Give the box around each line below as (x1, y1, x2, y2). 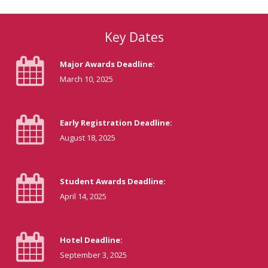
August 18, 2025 (60, 132, 115, 143)
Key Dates (104, 28, 164, 45)
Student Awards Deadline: (60, 175, 166, 187)
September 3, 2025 (60, 249, 127, 260)
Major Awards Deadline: (60, 58, 155, 69)
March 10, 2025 (60, 73, 113, 84)
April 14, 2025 (60, 190, 106, 202)
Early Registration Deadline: (60, 117, 172, 128)
